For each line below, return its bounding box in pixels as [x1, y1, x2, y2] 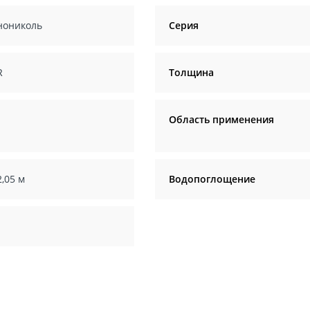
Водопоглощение [169, 172, 255, 186]
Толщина [169, 66, 214, 80]
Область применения [169, 113, 274, 127]
